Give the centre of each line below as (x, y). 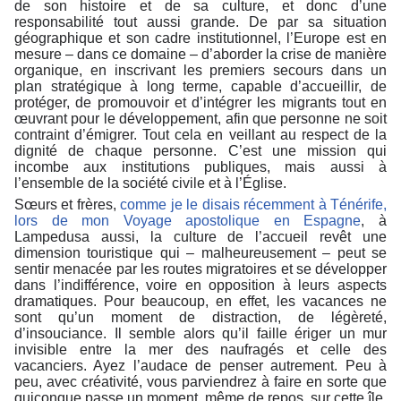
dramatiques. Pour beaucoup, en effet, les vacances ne (200, 302)
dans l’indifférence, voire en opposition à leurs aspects (200, 286)
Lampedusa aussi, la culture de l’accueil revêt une (200, 237)
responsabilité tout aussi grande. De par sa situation (200, 22)
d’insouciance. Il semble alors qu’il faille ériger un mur (200, 334)
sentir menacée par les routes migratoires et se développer (200, 269)
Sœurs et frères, (68, 205)
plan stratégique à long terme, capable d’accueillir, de (200, 87)
